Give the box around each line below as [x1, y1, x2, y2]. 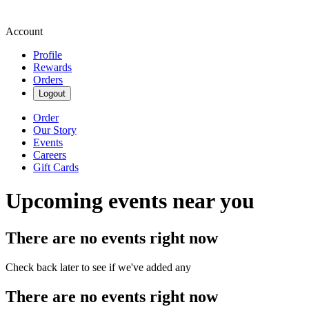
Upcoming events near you [6, 188, 255, 214]
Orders [33, 74, 63, 86]
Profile [33, 49, 62, 61]
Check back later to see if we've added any [6, 261, 191, 273]
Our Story [33, 124, 77, 136]
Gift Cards [33, 161, 79, 173]
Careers [33, 149, 66, 161]
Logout [39, 88, 66, 99]
